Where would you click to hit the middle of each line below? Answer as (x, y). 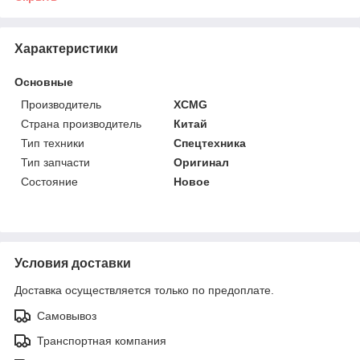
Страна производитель (81, 123)
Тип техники (53, 143)
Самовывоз (67, 315)
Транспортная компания (102, 340)
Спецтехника (210, 143)
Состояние (49, 181)
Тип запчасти (55, 162)
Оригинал (202, 162)
